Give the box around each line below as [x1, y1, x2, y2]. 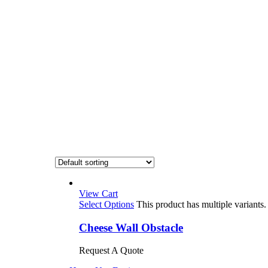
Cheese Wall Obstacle [79, 221, 183, 234]
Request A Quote [79, 245, 144, 256]
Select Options [79, 199, 134, 209]
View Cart [79, 188, 118, 199]
